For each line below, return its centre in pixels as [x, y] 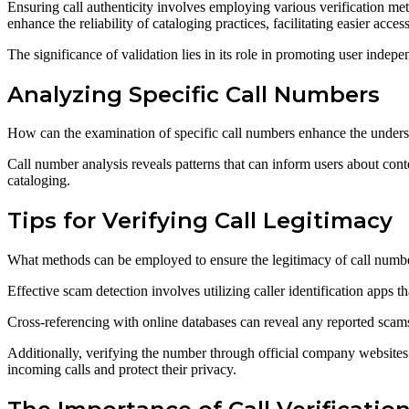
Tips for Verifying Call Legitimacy [200, 221]
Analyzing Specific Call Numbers [194, 94]
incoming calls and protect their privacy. [122, 370]
